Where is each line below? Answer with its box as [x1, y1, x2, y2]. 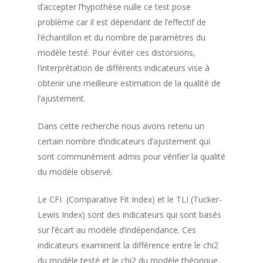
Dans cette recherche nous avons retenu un [38, 120, 204, 131]
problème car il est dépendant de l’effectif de [38, 16, 206, 28]
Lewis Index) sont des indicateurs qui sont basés [38, 208, 221, 220]
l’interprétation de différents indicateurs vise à [38, 62, 210, 73]
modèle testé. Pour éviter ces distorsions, [38, 46, 195, 58]
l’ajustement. [38, 92, 86, 104]
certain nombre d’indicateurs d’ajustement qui [38, 135, 210, 147]
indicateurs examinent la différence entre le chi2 [38, 239, 218, 251]
